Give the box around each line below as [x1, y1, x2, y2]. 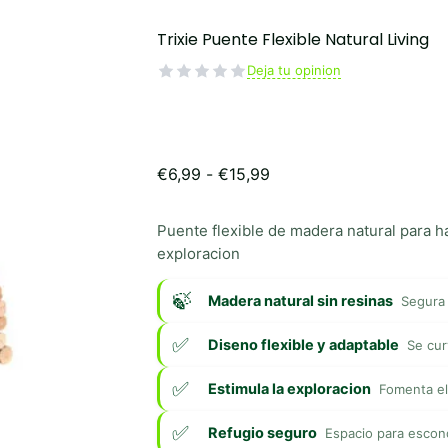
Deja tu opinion [246, 62, 341, 79]
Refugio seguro [207, 423, 317, 442]
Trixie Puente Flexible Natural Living [156, 27, 429, 51]
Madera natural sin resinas [207, 291, 393, 310]
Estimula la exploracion [207, 379, 371, 398]
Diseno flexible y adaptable [207, 335, 399, 354]
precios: [268, 202, 329, 223]
